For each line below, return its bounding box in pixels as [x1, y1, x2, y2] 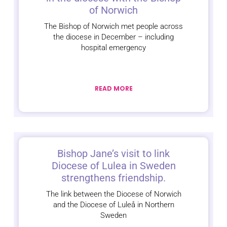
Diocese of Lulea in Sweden [51, 160, 176, 172]
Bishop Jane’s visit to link [57, 147, 170, 160]
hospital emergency [81, 43, 146, 53]
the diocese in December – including [53, 32, 174, 42]
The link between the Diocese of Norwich [46, 190, 181, 199]
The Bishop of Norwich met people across [44, 22, 183, 31]
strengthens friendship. [61, 172, 166, 184]
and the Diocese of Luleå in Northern [53, 200, 174, 210]
